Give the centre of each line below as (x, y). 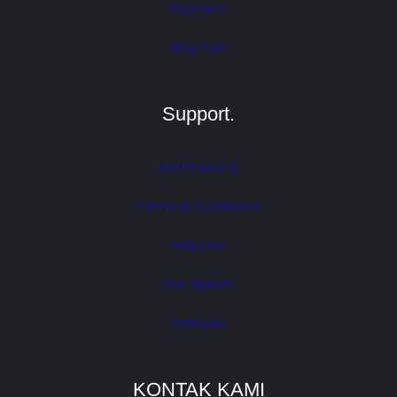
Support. (198, 113)
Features (198, 324)
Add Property (198, 168)
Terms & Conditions (198, 207)
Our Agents (198, 285)
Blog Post (198, 47)
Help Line (198, 246)
